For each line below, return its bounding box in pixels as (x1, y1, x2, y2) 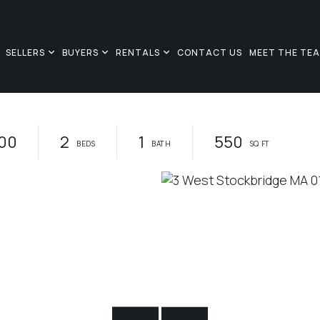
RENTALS (115, 46, 160, 59)
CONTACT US (176, 46, 242, 59)
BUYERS (61, 46, 99, 59)
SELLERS (5, 46, 45, 59)
